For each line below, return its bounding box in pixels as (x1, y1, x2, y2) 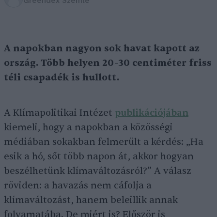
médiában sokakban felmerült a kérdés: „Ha (4, 136, 203, 148)
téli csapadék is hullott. (4, 72, 119, 83)
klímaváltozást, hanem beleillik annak (4, 194, 178, 206)
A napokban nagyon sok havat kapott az (4, 43, 200, 54)
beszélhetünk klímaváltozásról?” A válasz (4, 165, 191, 177)
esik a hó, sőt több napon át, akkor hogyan (4, 151, 194, 162)
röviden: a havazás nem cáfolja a (4, 180, 152, 191)
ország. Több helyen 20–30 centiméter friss (4, 57, 212, 69)
